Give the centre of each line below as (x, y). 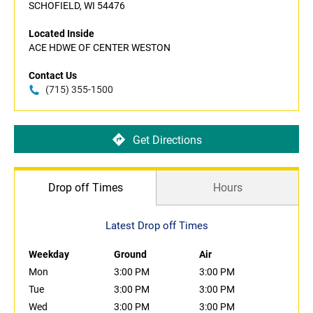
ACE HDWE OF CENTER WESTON (100, 48)
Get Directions (167, 140)
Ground (130, 255)
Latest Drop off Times (156, 226)
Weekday (49, 255)
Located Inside (61, 34)
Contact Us (53, 76)
